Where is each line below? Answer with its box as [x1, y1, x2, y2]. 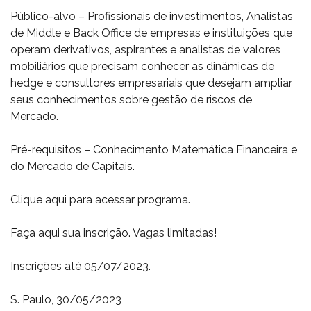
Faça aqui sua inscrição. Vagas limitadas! [10, 226, 217, 239]
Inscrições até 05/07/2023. [10, 260, 151, 273]
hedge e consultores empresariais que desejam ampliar [10, 76, 292, 90]
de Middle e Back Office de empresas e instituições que [10, 26, 292, 40]
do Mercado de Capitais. [10, 160, 135, 173]
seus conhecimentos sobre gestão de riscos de [10, 93, 252, 106]
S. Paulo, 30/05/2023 [10, 293, 121, 306]
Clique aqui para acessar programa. [10, 193, 190, 206]
